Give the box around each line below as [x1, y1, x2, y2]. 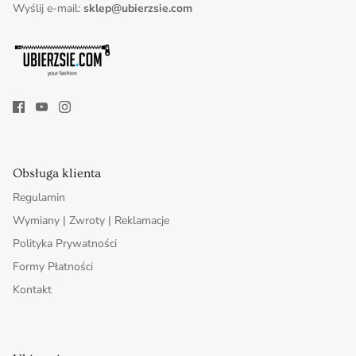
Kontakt [13, 282, 52, 298]
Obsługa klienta [13, 166, 101, 181]
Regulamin [13, 190, 65, 206]
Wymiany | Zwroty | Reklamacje [13, 213, 169, 229]
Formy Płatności [13, 259, 93, 275]
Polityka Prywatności [13, 236, 117, 252]
